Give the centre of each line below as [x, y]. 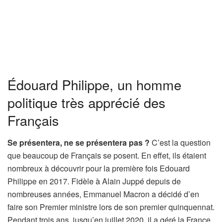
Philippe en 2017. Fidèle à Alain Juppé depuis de [94, 181]
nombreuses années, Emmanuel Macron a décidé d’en [103, 194]
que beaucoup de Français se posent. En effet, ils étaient [107, 155]
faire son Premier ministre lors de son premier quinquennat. [111, 207]
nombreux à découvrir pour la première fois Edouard [99, 168]
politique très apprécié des [86, 103]
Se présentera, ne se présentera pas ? [79, 142]
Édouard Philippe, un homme [94, 85]
